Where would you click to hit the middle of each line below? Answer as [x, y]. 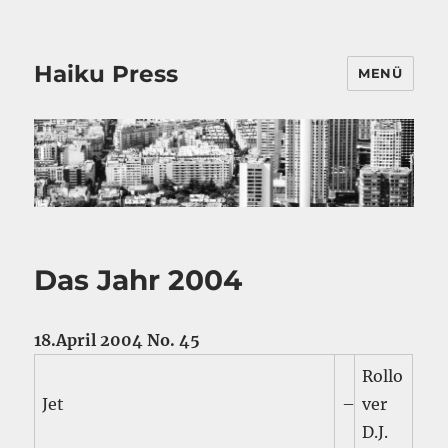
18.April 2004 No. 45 [117, 340]
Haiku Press [106, 73]
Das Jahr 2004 [138, 280]
